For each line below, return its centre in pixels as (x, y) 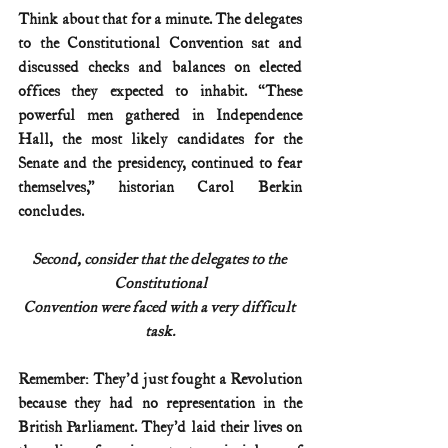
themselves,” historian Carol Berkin (160, 188)
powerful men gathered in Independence (160, 116)
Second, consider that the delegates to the (160, 260)
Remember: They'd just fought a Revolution (160, 380)
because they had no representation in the (160, 404)
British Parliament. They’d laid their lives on (160, 428)
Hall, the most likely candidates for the (160, 140)
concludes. (51, 212)
